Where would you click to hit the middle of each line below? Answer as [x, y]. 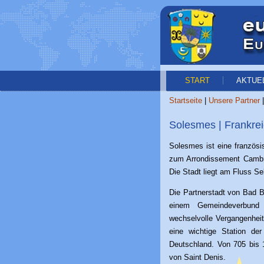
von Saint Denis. [197, 257]
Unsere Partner [234, 100]
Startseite [186, 100]
